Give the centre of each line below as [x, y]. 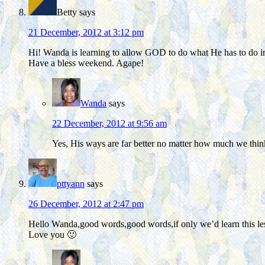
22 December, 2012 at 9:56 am [109, 124]
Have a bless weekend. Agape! [86, 63]
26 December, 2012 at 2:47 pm [86, 204]
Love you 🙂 [52, 235]
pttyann [71, 184]
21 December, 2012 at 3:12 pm [86, 33]
